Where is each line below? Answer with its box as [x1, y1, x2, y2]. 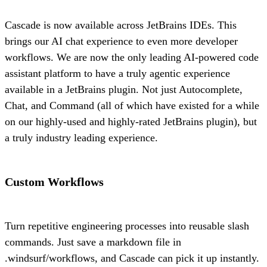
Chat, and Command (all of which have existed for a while [5, 99, 259, 111]
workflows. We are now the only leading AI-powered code [5, 51, 259, 63]
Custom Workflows [5, 175, 104, 188]
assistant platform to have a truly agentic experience [5, 67, 230, 79]
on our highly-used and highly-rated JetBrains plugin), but [5, 115, 257, 128]
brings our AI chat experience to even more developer [5, 35, 238, 47]
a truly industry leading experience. [5, 131, 158, 144]
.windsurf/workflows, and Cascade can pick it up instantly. [5, 252, 259, 264]
